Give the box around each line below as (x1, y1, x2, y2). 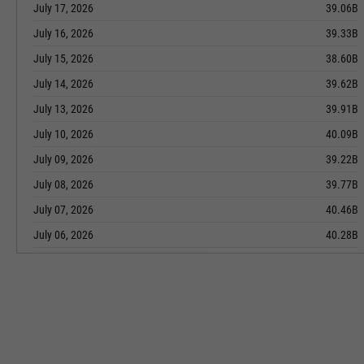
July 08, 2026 (33, 178, 93, 191)
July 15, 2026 (33, 52, 93, 65)
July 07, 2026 (33, 203, 93, 216)
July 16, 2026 (33, 27, 93, 40)
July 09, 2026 (33, 153, 93, 166)
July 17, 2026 (33, 2, 93, 15)
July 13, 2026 (33, 102, 93, 115)
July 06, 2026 (33, 228, 93, 241)
